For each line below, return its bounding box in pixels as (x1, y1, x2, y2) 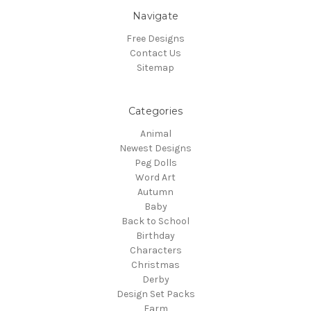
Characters (129, 244, 182, 256)
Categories (128, 104, 183, 117)
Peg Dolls (134, 156, 177, 169)
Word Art (135, 171, 176, 183)
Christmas (131, 258, 180, 271)
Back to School (121, 215, 190, 227)
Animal (140, 127, 171, 140)
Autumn (137, 185, 174, 198)
